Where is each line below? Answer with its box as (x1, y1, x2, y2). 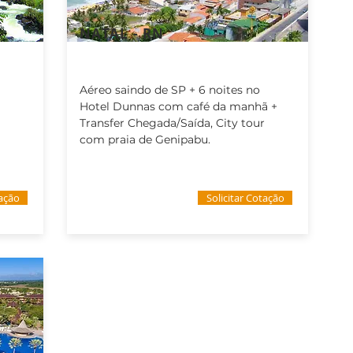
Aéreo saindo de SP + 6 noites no (80, 83, 260, 97)
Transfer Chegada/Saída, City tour (80, 116, 265, 130)
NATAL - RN (80, 24, 165, 43)
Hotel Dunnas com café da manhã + (80, 99, 277, 113)
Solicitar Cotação (206, 191, 284, 205)
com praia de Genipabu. (80, 132, 210, 147)
